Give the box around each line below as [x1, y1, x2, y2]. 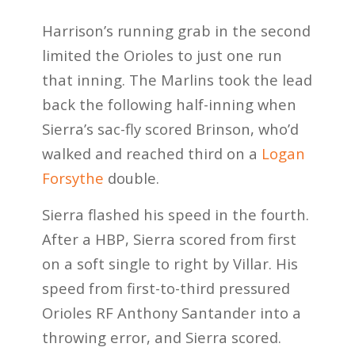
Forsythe [41, 167, 104, 188]
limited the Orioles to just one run [41, 44, 282, 65]
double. [103, 167, 159, 188]
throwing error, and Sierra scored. [41, 327, 281, 348]
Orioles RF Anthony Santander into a [41, 303, 301, 323]
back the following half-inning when [41, 94, 296, 114]
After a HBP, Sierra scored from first [41, 229, 296, 250]
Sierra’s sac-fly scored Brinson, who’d [41, 118, 299, 139]
